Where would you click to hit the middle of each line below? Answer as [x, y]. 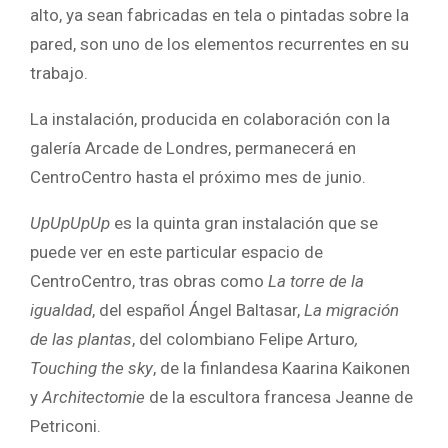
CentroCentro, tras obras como [149, 280]
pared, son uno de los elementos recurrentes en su [219, 43]
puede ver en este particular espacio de [176, 251]
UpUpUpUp [70, 222]
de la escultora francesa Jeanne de [281, 396]
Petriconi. [65, 425]
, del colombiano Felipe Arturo [243, 338]
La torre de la [316, 280]
